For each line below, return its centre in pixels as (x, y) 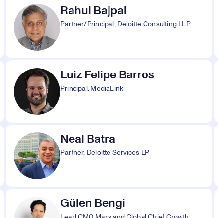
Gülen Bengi (93, 203)
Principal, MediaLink (92, 89)
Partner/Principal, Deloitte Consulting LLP (126, 24)
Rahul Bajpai (93, 11)
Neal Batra (88, 139)
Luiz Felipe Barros (107, 75)
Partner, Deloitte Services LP (105, 153)
